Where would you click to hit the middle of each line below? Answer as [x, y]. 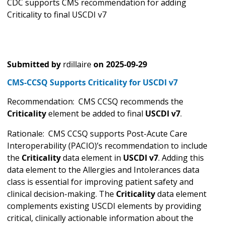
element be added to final [96, 114]
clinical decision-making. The [62, 194]
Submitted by [34, 65]
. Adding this [181, 158]
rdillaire [77, 65]
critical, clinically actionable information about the [100, 218]
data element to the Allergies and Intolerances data [103, 170]
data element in [92, 158]
